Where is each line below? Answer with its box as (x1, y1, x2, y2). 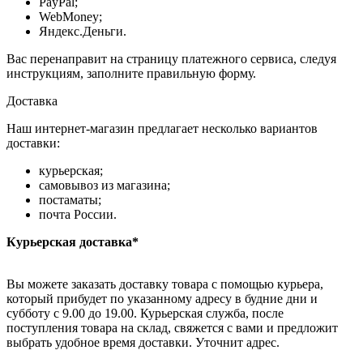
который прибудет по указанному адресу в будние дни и (6, 292, 318, 306)
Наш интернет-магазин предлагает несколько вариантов (6, 122, 318, 136)
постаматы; (39, 193, 101, 207)
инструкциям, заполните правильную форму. (6, 66, 256, 81)
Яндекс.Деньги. (39, 24, 126, 39)
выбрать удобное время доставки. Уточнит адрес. (6, 335, 280, 350)
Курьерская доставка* (6, 235, 139, 250)
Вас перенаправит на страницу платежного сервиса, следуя (6, 52, 336, 66)
